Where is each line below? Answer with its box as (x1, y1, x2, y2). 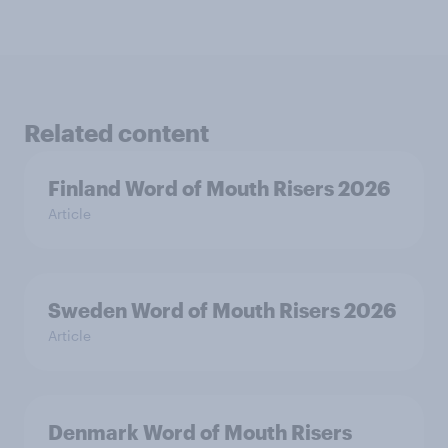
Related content (24, 117, 209, 147)
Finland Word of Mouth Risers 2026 (48, 175, 390, 200)
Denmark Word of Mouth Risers (48, 419, 352, 444)
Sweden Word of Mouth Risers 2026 (48, 297, 396, 322)
